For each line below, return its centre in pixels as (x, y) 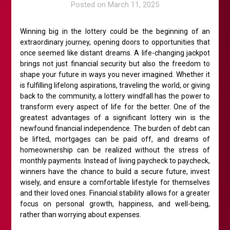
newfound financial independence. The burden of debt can (115, 129)
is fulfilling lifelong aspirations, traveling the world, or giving (115, 85)
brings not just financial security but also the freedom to (115, 64)
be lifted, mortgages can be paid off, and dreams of (115, 139)
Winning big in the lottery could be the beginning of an (115, 32)
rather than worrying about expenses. (80, 215)
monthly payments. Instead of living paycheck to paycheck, (115, 161)
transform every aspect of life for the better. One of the (115, 107)
